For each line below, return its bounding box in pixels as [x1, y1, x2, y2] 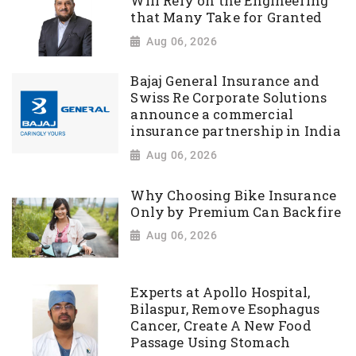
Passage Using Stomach [130, 334, 291, 352]
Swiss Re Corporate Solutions [130, 89, 327, 107]
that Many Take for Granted [130, 9, 323, 27]
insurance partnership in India [130, 122, 341, 141]
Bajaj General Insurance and [130, 72, 320, 91]
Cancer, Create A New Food [130, 317, 311, 335]
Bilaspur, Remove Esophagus [130, 300, 320, 319]
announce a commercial [130, 106, 294, 124]
